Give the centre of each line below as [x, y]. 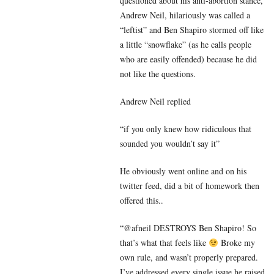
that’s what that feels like [164, 243]
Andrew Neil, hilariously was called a [185, 15]
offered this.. [142, 201]
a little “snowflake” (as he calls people [186, 45]
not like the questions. [158, 74]
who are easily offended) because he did [188, 59]
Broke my [236, 243]
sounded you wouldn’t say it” [170, 144]
